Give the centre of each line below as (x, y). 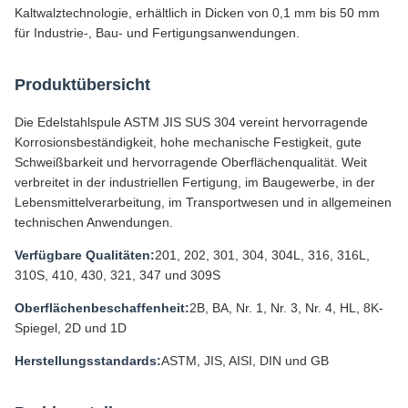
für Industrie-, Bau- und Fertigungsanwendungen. (157, 33)
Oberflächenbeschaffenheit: (102, 308)
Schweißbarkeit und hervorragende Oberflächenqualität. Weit (191, 162)
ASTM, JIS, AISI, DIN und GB (245, 361)
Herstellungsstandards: (88, 361)
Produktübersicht (82, 85)
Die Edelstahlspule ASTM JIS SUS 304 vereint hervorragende (191, 122)
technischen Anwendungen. (94, 222)
